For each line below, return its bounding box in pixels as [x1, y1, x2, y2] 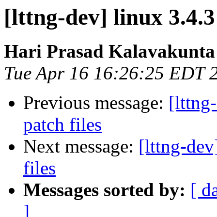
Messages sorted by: [23, 179, 186, 201]
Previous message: [23, 92, 169, 113]
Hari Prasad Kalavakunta [4, 41, 215, 62]
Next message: [23, 136, 139, 157]
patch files [23, 114, 102, 135]
